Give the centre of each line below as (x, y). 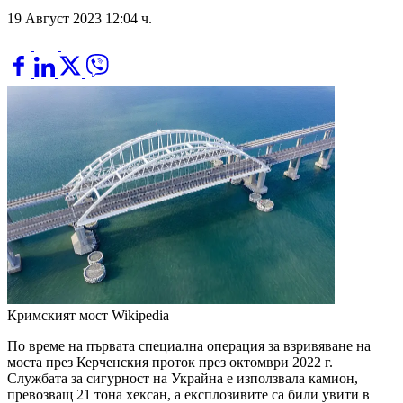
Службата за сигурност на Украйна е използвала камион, (183, 379)
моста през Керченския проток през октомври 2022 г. (170, 363)
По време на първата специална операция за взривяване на (189, 346)
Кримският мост (58, 316)
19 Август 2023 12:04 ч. (80, 18)
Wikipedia (140, 316)
